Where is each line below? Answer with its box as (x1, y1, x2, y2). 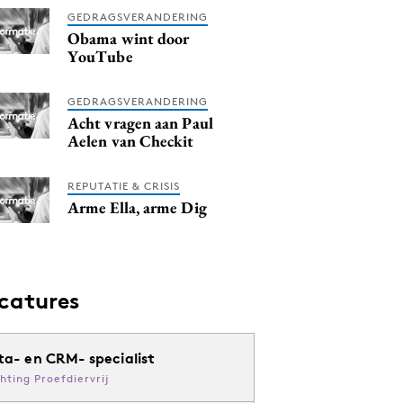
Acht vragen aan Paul (67, 112, 213, 133)
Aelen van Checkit (67, 130, 194, 151)
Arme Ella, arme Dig (67, 197, 207, 218)
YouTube (67, 46, 133, 67)
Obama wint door (67, 28, 190, 49)
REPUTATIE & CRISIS (67, 179, 180, 193)
